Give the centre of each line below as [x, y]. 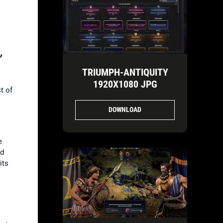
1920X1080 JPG [125, 84]
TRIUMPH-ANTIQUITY [125, 72]
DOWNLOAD [125, 110]
